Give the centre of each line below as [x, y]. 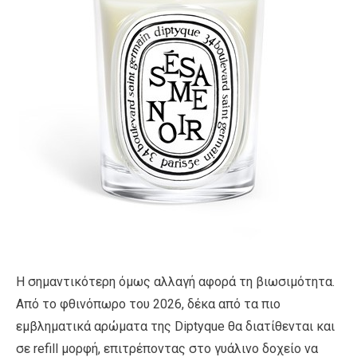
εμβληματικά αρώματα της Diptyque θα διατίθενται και [175, 326]
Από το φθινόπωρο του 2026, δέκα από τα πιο [148, 304]
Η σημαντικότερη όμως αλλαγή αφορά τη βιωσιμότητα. [175, 281]
